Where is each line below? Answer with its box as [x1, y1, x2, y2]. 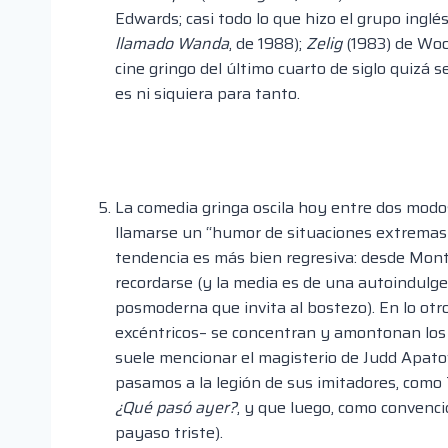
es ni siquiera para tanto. [115, 81, 300, 107]
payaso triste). [115, 420, 223, 446]
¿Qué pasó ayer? [115, 395, 237, 421]
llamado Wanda [115, 31, 229, 57]
